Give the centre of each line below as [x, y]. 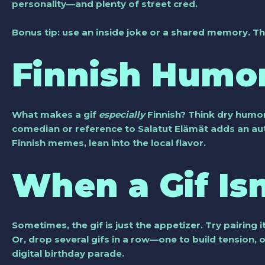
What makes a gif [55, 114]
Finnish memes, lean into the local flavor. [109, 143]
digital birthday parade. [68, 253]
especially [122, 114]
